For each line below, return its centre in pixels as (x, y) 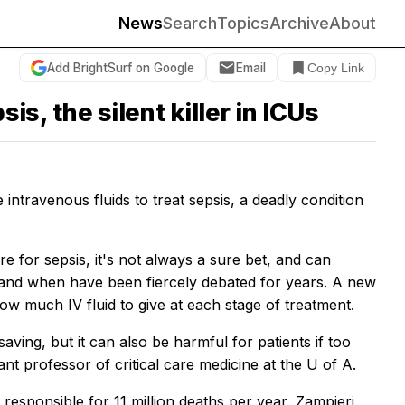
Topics (243, 23)
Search (190, 23)
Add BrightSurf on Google (121, 67)
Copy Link (336, 68)
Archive (299, 23)
